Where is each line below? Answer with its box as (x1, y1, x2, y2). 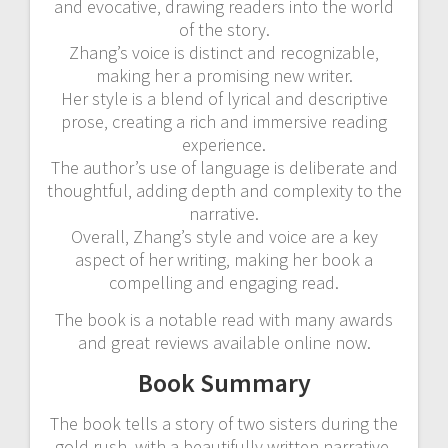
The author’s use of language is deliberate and (50, 155, 398, 179)
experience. (182, 132, 266, 156)
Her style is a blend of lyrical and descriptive (60, 86, 388, 110)
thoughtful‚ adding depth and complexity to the (46, 178, 402, 202)
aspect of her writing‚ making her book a (75, 247, 373, 271)
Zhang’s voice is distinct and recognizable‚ (69, 40, 379, 64)
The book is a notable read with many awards (55, 307, 393, 331)
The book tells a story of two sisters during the (50, 411, 398, 435)
